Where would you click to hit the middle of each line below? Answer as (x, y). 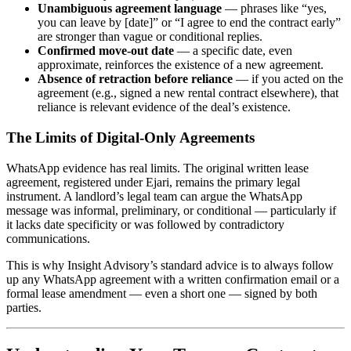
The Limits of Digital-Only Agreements (130, 138)
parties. (24, 307)
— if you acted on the (288, 79)
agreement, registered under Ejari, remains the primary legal (153, 182)
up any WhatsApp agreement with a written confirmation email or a (173, 279)
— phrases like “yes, (274, 9)
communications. (48, 238)
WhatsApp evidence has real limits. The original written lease (157, 168)
